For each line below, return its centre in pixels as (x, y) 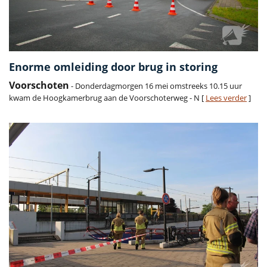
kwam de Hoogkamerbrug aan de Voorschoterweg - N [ (107, 97)
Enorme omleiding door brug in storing (113, 66)
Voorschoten (39, 85)
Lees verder (226, 97)
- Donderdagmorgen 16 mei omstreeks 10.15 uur (156, 86)
